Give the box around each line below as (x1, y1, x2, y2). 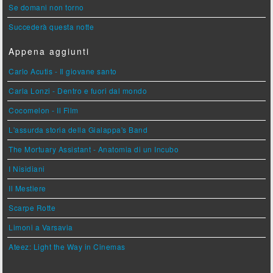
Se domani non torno (9, 2, 84, 13)
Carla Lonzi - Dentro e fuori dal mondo (9, 85, 147, 96)
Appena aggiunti (9, 45, 90, 58)
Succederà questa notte (9, 21, 94, 32)
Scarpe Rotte (9, 202, 56, 213)
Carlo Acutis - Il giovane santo (9, 66, 117, 77)
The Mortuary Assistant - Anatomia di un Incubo (9, 144, 179, 155)
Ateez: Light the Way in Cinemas (9, 241, 126, 252)
